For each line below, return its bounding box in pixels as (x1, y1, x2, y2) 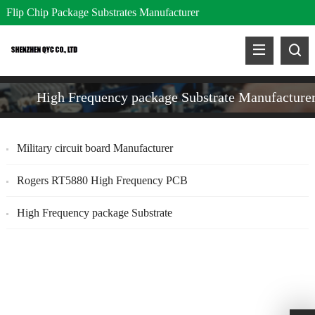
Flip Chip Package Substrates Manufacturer (6, 6, 199, 18)
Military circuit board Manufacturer (16, 141, 173, 154)
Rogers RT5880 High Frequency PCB (16, 174, 188, 186)
